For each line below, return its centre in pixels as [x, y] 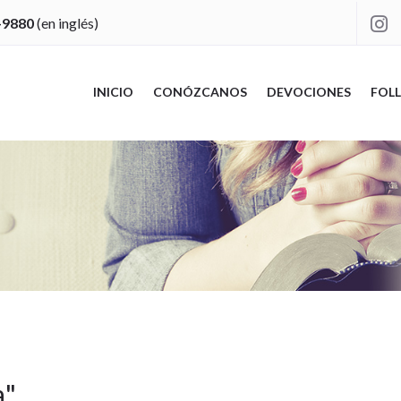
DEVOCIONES [308, 91]
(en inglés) [66, 22]
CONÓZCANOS [200, 91]
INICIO [113, 91]
